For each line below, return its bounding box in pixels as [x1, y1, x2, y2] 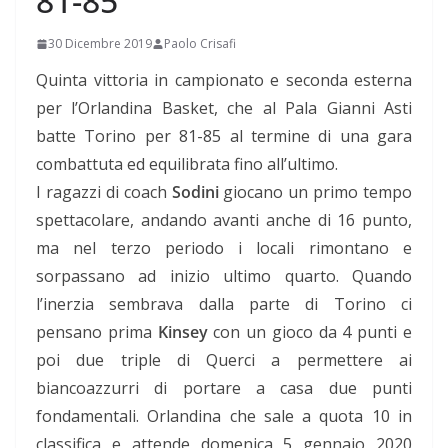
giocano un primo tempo [218, 181, 412, 204]
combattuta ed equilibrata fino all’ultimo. [36, 153, 338, 176]
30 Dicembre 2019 [48, 35, 152, 53]
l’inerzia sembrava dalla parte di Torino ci [36, 293, 412, 316]
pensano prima [36, 321, 158, 344]
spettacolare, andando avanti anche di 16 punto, [36, 209, 412, 232]
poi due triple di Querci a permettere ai [36, 349, 412, 372]
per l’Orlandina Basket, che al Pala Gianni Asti [36, 97, 412, 120]
